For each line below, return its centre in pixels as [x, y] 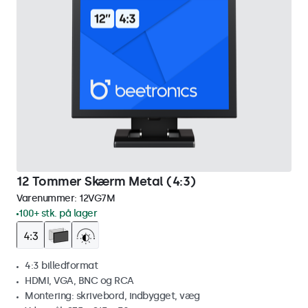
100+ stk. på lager [58, 213]
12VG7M [97, 198]
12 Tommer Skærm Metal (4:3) [106, 181]
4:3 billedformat [61, 266]
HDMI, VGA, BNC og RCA [79, 281]
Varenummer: [48, 198]
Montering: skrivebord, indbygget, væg [112, 296]
